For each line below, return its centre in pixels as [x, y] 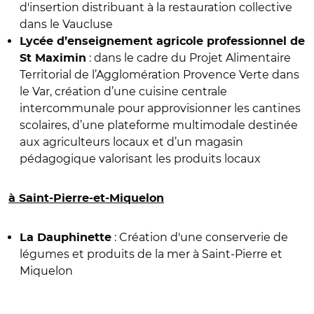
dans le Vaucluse [68, 24]
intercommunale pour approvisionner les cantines [160, 108]
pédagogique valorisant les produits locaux [142, 158]
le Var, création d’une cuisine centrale [123, 91]
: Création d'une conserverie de [200, 237]
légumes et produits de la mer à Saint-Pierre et [151, 254]
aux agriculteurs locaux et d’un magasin [131, 142]
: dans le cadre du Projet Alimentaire [189, 57]
